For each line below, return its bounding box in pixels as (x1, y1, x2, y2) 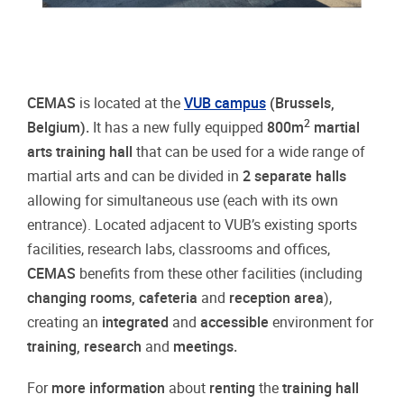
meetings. (173, 338, 241, 356)
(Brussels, (266, 95, 335, 113)
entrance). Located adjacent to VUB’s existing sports (27, 216, 357, 234)
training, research (27, 338, 145, 356)
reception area (229, 289, 324, 308)
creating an (27, 314, 102, 332)
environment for (272, 314, 373, 332)
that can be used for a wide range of (133, 143, 365, 161)
